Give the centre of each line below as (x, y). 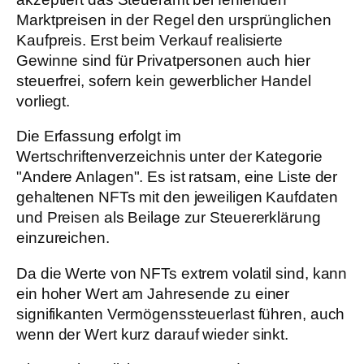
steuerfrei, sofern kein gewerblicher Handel (164, 80)
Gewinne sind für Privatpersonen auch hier (163, 60)
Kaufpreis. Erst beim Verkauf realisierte (149, 40)
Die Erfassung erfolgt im (99, 136)
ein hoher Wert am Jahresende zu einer (153, 293)
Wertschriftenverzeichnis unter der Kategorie (169, 157)
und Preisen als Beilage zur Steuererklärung (169, 218)
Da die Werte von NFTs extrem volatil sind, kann (182, 273)
